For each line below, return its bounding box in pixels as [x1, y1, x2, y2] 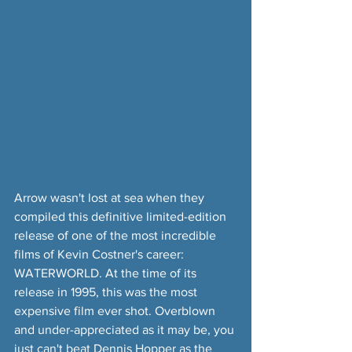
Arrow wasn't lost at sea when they [14, 191, 207, 205]
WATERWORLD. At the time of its [14, 266, 200, 280]
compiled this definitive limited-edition [14, 210, 229, 224]
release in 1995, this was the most [14, 285, 200, 299]
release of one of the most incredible [14, 229, 219, 243]
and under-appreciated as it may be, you [14, 323, 237, 337]
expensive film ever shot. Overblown [14, 304, 218, 318]
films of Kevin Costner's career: [14, 247, 187, 262]
